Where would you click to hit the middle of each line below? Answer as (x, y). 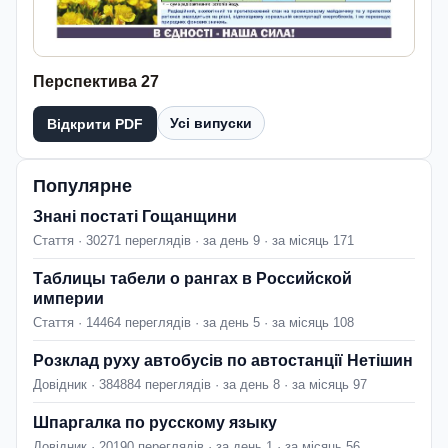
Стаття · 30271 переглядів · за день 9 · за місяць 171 (193, 241)
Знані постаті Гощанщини (135, 217)
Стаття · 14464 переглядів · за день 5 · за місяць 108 (193, 323)
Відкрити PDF (95, 124)
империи (68, 299)
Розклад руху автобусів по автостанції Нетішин (223, 361)
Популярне (82, 186)
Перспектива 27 (96, 82)
